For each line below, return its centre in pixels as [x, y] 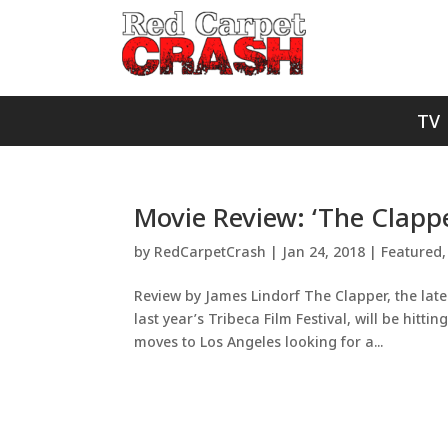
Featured [412, 251]
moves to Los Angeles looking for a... [259, 341]
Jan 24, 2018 [324, 251]
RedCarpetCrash [210, 251]
